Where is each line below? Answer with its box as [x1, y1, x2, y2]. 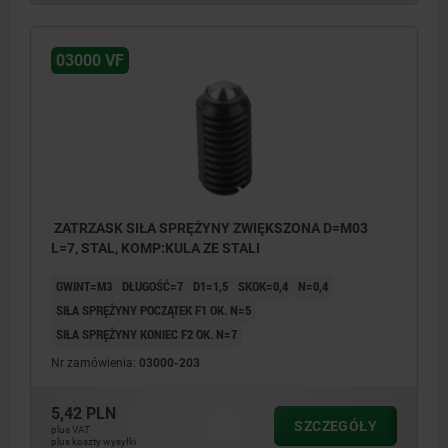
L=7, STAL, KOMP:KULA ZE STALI [51, 239, 260, 256]
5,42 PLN [51, 403, 116, 423]
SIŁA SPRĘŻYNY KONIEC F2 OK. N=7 [56, 324, 237, 343]
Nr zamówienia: [51, 355, 139, 370]
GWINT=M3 [56, 276, 112, 295]
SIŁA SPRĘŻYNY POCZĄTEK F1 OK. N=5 [56, 300, 251, 319]
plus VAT [51, 423, 90, 435]
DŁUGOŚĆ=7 [122, 276, 183, 295]
